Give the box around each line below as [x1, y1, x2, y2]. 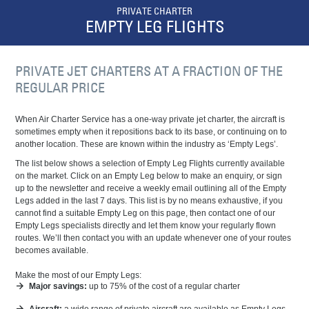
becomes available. [15, 246, 89, 255]
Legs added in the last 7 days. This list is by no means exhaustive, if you [15, 196, 283, 206]
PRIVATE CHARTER [117, 5, 192, 17]
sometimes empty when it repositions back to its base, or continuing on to [15, 127, 288, 137]
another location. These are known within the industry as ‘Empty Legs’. [15, 139, 279, 149]
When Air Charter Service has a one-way [15, 114, 170, 124]
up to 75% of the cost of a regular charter [87, 281, 241, 291]
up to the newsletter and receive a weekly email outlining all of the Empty [15, 183, 287, 193]
